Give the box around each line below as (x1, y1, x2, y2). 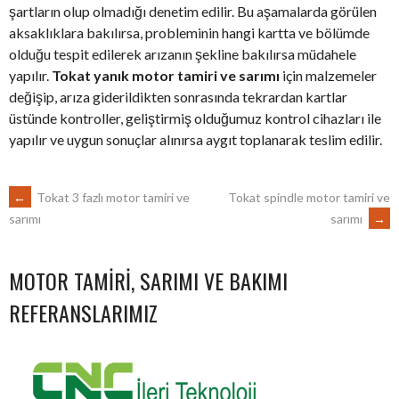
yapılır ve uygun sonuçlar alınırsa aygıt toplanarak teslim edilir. (9, 130, 382, 148)
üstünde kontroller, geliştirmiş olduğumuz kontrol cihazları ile (9, 109, 381, 126)
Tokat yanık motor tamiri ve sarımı (52, 66, 280, 84)
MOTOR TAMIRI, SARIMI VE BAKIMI (9, 265, 288, 297)
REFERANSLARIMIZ (9, 297, 158, 330)
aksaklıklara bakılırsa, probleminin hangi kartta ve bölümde (9, 23, 370, 41)
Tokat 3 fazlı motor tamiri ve (34, 189, 190, 205)
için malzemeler (280, 66, 377, 84)
